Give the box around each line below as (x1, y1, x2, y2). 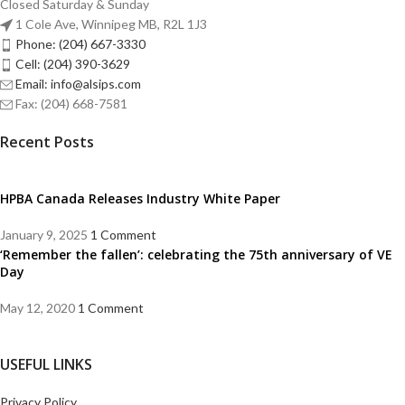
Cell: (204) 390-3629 (15, 55, 130, 71)
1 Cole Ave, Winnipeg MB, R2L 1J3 (15, 15, 207, 32)
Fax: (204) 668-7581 (15, 95, 127, 111)
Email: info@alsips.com (15, 75, 141, 91)
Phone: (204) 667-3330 (15, 35, 146, 52)
